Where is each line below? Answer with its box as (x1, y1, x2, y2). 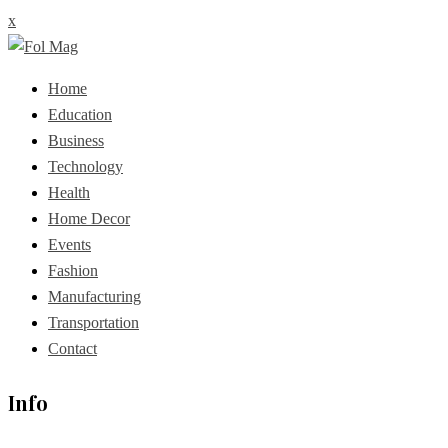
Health (48, 184, 90, 201)
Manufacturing (48, 288, 141, 305)
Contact (48, 340, 97, 357)
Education (48, 106, 112, 123)
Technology (48, 158, 123, 175)
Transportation (48, 314, 139, 331)
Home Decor (48, 210, 130, 227)
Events (48, 236, 91, 253)
